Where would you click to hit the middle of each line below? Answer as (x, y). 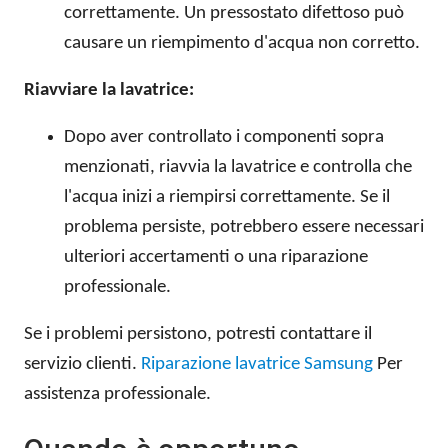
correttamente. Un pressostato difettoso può (234, 14)
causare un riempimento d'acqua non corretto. (242, 44)
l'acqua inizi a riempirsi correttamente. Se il (227, 198)
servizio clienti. (82, 365)
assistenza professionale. (117, 395)
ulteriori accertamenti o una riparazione (216, 258)
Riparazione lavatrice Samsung (257, 365)
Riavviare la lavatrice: (109, 91)
